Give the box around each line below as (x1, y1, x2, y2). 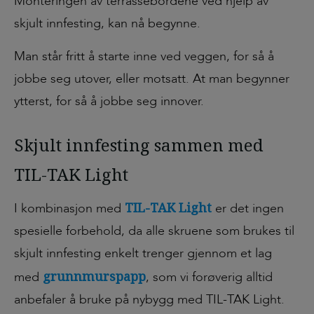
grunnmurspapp (43, 267, 146, 285)
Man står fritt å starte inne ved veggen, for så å (14, 47, 274, 65)
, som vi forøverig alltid (146, 268, 273, 286)
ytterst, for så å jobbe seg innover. (14, 92, 204, 110)
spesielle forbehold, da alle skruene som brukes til (14, 221, 294, 240)
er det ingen (212, 199, 284, 217)
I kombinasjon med (14, 199, 125, 217)
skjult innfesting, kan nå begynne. (14, 14, 200, 32)
